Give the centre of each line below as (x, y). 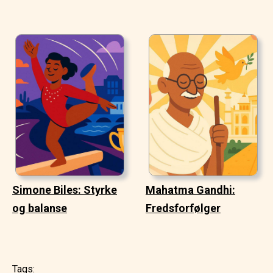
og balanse (40, 208)
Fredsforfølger (183, 208)
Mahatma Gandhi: (190, 190)
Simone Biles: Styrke (65, 190)
